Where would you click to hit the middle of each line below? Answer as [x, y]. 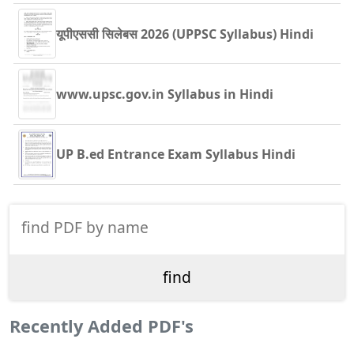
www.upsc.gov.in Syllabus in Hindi [165, 94]
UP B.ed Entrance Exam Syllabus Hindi [176, 154]
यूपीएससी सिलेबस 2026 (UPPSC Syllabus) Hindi [185, 34]
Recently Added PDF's [102, 326]
